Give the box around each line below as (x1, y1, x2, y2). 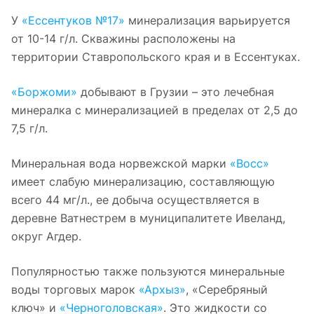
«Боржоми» (11, 84, 77, 99)
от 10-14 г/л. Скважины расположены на (11, 31, 235, 46)
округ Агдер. (11, 228, 81, 243)
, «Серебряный (186, 282, 268, 296)
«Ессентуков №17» (22, 13, 125, 27)
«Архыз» (139, 282, 186, 296)
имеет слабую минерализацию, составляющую (11, 174, 275, 189)
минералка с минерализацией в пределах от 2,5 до (11, 102, 298, 117)
